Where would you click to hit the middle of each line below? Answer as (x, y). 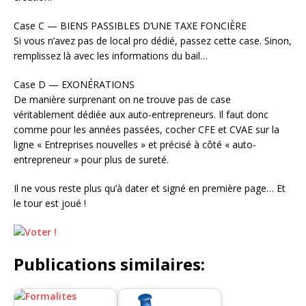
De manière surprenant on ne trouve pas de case (122, 99)
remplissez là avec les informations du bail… (111, 56)
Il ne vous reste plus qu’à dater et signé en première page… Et (150, 188)
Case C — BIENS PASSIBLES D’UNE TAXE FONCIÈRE (130, 26)
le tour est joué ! (50, 203)
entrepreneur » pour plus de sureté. (91, 159)
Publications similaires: (109, 264)
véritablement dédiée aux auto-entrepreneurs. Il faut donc (141, 114)
